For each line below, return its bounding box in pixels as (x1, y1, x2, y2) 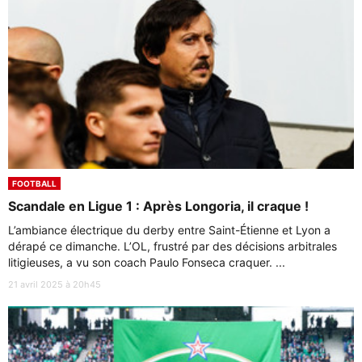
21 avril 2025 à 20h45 (8, 279, 101, 291)
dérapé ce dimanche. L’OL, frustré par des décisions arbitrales (8, 239, 337, 254)
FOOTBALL (12, 179, 57, 189)
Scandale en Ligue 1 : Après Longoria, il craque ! (8, 198, 309, 215)
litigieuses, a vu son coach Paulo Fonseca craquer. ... (8, 255, 285, 270)
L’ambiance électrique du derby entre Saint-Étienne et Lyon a (8, 223, 330, 238)
